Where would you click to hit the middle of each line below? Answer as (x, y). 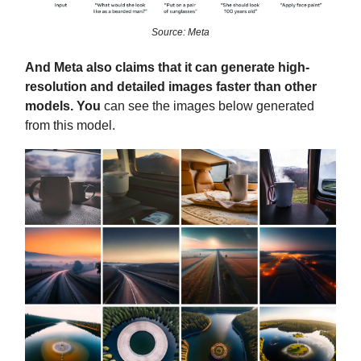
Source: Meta (180, 33)
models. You (63, 106)
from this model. (70, 126)
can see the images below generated (207, 106)
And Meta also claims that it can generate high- (167, 68)
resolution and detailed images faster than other (171, 87)
